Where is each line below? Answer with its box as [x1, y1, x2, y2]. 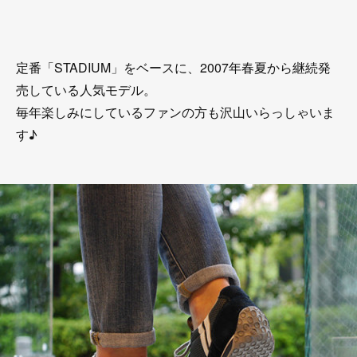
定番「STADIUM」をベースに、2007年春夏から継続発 [16, 58, 331, 76]
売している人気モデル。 [16, 80, 156, 99]
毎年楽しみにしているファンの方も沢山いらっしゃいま [16, 103, 335, 121]
